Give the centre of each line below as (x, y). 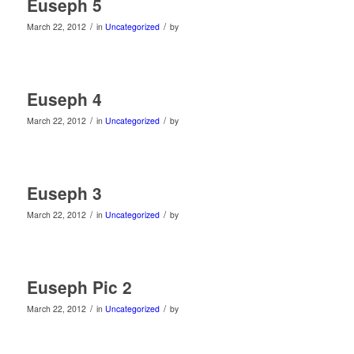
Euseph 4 (64, 98)
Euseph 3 (64, 192)
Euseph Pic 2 (79, 286)
